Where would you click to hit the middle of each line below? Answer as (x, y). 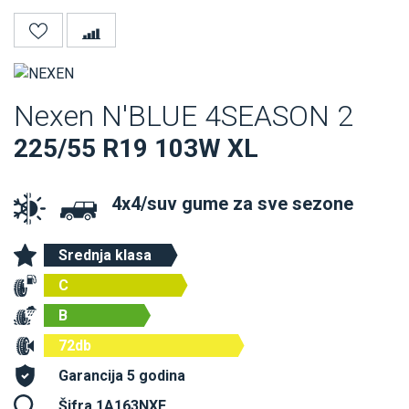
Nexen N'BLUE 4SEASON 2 (184, 116)
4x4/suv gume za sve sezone (232, 204)
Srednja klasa (105, 256)
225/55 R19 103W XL (136, 149)
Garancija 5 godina (122, 376)
